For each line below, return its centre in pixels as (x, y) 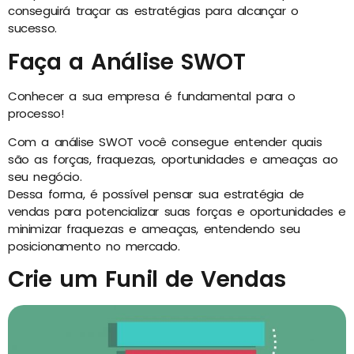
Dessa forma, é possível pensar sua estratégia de (156, 194)
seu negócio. (45, 176)
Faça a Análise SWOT (127, 62)
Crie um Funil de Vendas (147, 280)
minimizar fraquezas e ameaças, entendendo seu (154, 228)
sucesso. (32, 28)
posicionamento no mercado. (94, 246)
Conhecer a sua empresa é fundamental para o (152, 96)
